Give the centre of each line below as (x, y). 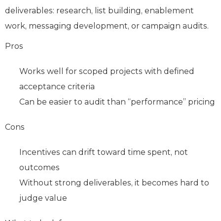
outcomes (39, 167)
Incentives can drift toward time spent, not (104, 152)
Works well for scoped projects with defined (107, 71)
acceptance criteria (57, 86)
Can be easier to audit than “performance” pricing (117, 102)
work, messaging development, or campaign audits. (107, 26)
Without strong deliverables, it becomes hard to (114, 183)
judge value (43, 198)
